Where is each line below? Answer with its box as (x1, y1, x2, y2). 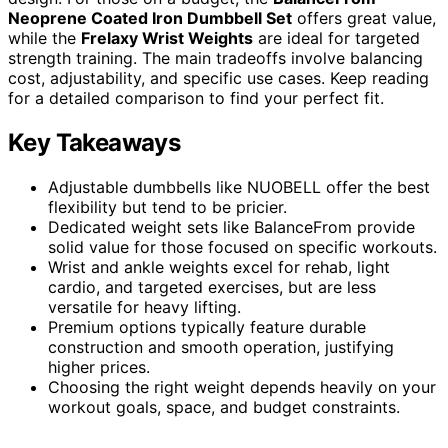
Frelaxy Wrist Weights (81, 27, 253, 48)
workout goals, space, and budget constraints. (48, 396, 400, 417)
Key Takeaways (8, 127, 181, 157)
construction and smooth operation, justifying (48, 336, 394, 357)
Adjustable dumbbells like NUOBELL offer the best (48, 176, 430, 197)
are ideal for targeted (253, 27, 420, 48)
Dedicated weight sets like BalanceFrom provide (48, 216, 415, 237)
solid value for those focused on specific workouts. (48, 236, 437, 257)
